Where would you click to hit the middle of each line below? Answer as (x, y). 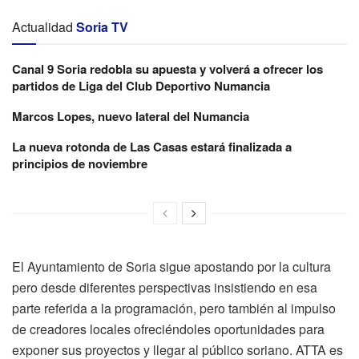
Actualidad (42, 26)
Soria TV (102, 26)
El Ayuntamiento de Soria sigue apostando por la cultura (171, 266)
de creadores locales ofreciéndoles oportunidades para (168, 329)
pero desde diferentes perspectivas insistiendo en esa (165, 287)
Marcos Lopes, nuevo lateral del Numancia (131, 116)
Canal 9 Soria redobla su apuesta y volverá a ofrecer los (167, 69)
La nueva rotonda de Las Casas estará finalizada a (152, 146)
